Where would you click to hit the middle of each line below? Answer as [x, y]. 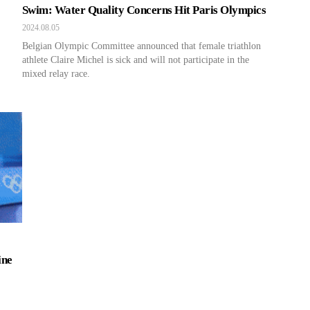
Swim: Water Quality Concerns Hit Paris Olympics [144, 10]
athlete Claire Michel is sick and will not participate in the [136, 60]
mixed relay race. [56, 74]
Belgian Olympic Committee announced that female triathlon [142, 46]
